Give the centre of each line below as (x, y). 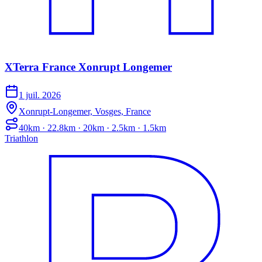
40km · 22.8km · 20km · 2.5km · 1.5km (92, 128)
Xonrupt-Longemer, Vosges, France (85, 112)
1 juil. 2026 (40, 95)
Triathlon (21, 139)
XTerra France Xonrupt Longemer (88, 67)
